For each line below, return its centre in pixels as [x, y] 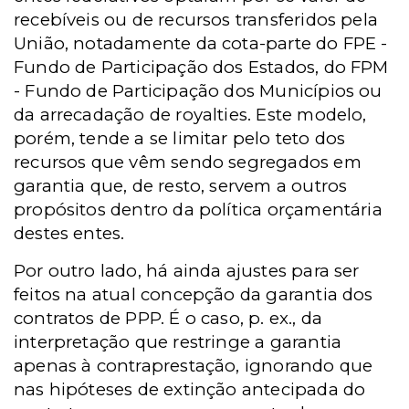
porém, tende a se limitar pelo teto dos [180, 138]
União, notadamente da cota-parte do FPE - [201, 43]
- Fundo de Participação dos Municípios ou [198, 91]
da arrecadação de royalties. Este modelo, [190, 115]
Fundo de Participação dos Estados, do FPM [201, 67]
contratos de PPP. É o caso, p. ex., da [168, 318]
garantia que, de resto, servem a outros [181, 186]
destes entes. [69, 233]
